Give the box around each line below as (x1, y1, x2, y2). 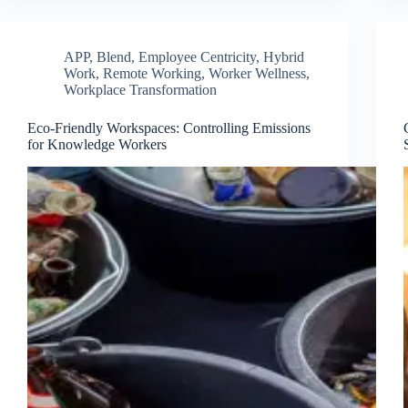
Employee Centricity (138, 48, 256, 65)
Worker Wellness (209, 65, 306, 81)
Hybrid (263, 48, 304, 65)
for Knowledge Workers (27, 136, 167, 152)
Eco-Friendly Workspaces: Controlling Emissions (27, 119, 311, 136)
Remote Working (103, 65, 201, 81)
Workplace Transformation (64, 81, 217, 97)
